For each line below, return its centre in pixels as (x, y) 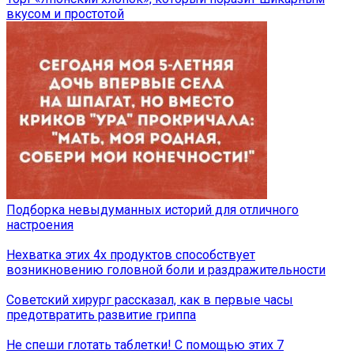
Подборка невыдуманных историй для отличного (153, 210)
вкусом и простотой (65, 14)
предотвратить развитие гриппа (101, 315)
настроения (40, 225)
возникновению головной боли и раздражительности (166, 270)
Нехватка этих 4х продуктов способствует (131, 255)
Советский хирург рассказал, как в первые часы (150, 300)
